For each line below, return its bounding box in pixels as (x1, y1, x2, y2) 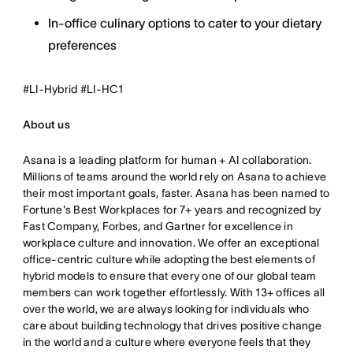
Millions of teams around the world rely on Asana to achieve (22, 170, 327, 183)
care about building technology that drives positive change (22, 319, 321, 332)
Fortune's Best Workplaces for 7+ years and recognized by (22, 203, 321, 216)
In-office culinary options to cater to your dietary (47, 16, 321, 30)
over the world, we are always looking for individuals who (22, 303, 310, 315)
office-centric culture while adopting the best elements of (22, 253, 315, 266)
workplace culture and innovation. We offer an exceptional (22, 236, 320, 249)
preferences (47, 38, 117, 52)
